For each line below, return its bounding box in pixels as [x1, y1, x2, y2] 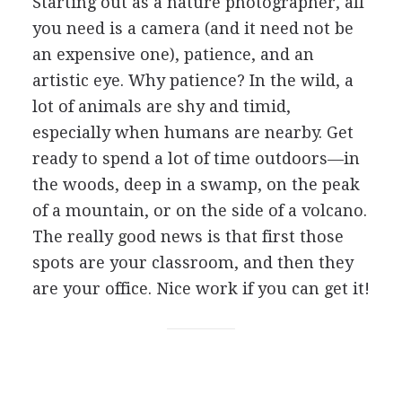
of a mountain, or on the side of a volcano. [31, 200, 367, 220]
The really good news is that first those [31, 226, 344, 246]
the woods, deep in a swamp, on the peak [31, 174, 360, 194]
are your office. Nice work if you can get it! [31, 278, 370, 298]
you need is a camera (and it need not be [31, 18, 354, 38]
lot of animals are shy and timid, [31, 96, 291, 116]
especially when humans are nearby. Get [31, 122, 354, 142]
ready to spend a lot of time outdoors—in [31, 148, 360, 168]
